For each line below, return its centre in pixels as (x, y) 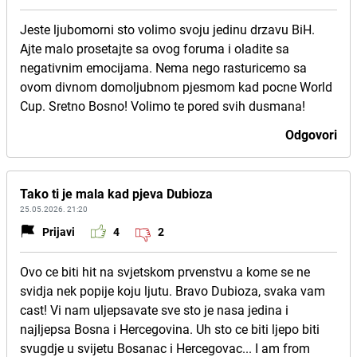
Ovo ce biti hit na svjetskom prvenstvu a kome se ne (165, 272)
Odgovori (311, 135)
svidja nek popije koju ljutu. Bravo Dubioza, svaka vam (173, 291)
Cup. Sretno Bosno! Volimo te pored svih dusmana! (163, 106)
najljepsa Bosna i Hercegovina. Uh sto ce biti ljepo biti (170, 329)
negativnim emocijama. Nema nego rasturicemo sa (163, 68)
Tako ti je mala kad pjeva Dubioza (116, 194)
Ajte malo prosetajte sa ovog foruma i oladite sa (155, 49)
